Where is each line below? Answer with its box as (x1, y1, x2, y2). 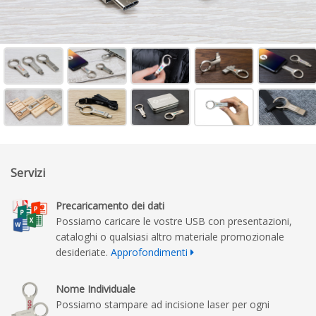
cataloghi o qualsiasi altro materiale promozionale (56, 230, 284, 244)
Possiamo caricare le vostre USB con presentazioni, (56, 214, 292, 229)
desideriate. (56, 245, 111, 260)
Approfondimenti (111, 245, 188, 260)
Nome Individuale (56, 282, 135, 296)
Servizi (11, 165, 45, 181)
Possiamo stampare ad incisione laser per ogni (56, 298, 269, 312)
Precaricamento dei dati (56, 199, 164, 213)
